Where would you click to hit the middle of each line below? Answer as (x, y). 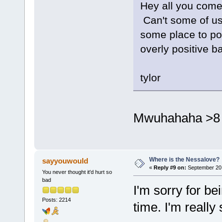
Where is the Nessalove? (184, 160)
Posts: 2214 (56, 200)
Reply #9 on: (170, 168)
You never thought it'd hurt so (77, 172)
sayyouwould (65, 161)
